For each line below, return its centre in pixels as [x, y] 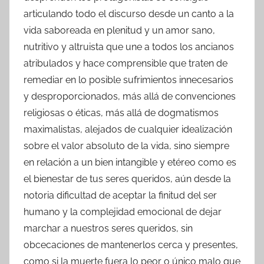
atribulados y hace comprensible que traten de [126, 63]
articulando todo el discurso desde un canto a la [129, 14]
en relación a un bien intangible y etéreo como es [130, 162]
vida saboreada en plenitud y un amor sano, [119, 30]
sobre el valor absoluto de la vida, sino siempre [126, 146]
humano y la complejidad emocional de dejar [123, 212]
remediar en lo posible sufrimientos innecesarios [128, 80]
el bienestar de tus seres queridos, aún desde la [127, 179]
